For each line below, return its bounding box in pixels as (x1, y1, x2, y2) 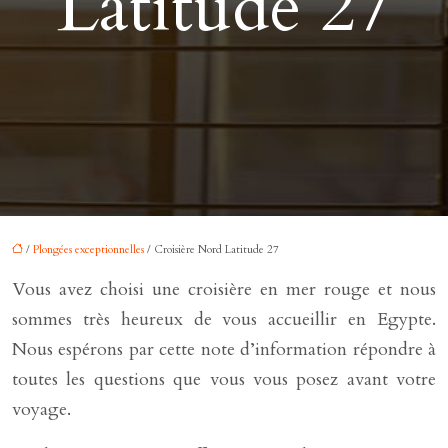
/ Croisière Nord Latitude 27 (144, 242, 279, 257)
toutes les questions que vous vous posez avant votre (12, 367, 436, 392)
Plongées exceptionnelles (33, 242, 144, 257)
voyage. (12, 397, 71, 422)
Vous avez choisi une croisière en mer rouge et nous (12, 277, 436, 302)
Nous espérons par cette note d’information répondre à (12, 337, 436, 362)
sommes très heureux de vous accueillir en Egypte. (12, 307, 436, 332)
